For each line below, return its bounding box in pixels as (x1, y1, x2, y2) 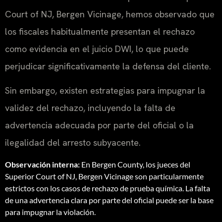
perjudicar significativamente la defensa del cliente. (5, 60, 211, 72)
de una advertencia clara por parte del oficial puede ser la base (5, 195, 214, 205)
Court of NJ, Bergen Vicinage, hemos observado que (5, 8, 215, 20)
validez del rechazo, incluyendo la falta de (5, 102, 175, 114)
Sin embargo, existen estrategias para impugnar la (5, 85, 205, 97)
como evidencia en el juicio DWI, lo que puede (5, 43, 189, 55)
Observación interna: (5, 159, 80, 169)
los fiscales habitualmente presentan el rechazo (5, 25, 195, 37)
